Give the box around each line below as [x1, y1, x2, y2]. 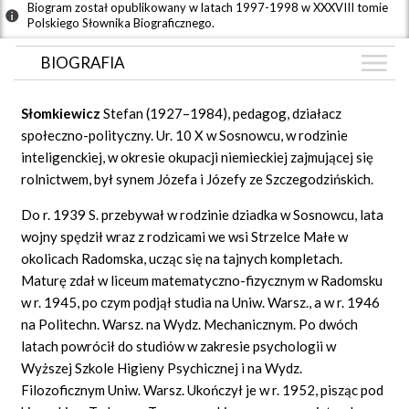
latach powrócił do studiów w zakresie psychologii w [21, 337, 337, 354]
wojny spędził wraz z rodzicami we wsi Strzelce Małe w [21, 227, 349, 245]
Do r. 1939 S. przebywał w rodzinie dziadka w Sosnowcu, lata [21, 205, 384, 223]
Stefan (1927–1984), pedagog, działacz [103, 104, 342, 121]
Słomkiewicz [21, 104, 104, 121]
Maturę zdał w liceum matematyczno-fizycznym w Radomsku [21, 271, 383, 288]
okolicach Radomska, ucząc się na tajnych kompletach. [21, 249, 343, 267]
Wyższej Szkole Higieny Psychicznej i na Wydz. [21, 359, 303, 376]
